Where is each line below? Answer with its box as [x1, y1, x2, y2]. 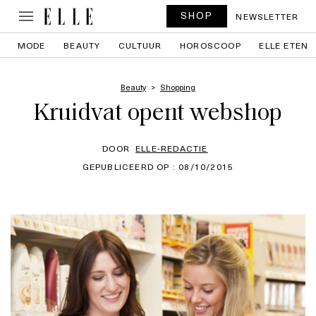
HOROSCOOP [180, 39, 241, 51]
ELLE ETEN [259, 39, 309, 51]
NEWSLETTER [236, 10, 299, 23]
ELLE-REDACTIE [135, 142, 208, 154]
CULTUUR [119, 39, 162, 51]
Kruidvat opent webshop [33, 102, 283, 126]
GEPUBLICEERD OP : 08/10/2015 [82, 160, 234, 173]
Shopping [160, 81, 195, 93]
